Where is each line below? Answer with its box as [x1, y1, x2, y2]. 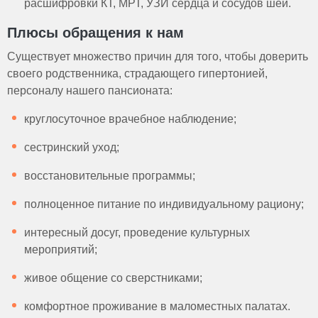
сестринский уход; [24, 141, 122, 153]
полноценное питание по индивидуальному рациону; [24, 197, 307, 210]
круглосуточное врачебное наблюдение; [24, 112, 236, 125]
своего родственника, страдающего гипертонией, [7, 67, 268, 79]
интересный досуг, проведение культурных [24, 226, 250, 238]
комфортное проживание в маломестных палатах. [24, 300, 290, 312]
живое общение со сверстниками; [24, 271, 205, 284]
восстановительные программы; [24, 169, 198, 182]
